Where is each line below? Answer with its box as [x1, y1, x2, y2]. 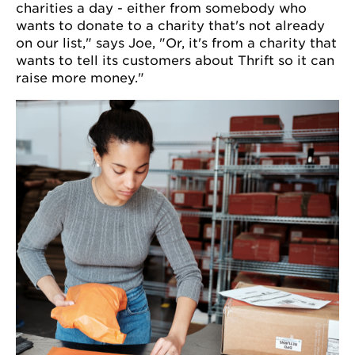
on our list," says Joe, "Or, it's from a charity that [16, 35, 337, 51]
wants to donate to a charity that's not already [16, 17, 325, 33]
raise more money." [16, 70, 144, 86]
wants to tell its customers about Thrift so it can [16, 52, 334, 68]
